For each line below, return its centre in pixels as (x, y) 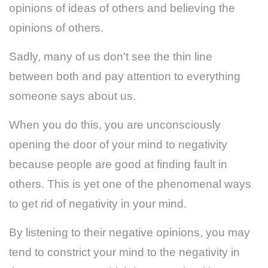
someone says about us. (72, 96)
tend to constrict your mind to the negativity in (124, 252)
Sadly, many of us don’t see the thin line (111, 56)
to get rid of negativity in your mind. (99, 203)
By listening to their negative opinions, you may (130, 232)
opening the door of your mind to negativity (118, 144)
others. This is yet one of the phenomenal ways (130, 184)
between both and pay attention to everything (125, 76)
